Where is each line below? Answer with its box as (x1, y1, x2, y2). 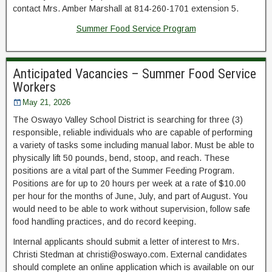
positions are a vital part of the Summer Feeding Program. (13, 166, 234, 176)
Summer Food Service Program (76, 24, 196, 34)
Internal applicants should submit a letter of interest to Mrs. (13, 237, 239, 247)
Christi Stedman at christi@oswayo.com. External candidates (13, 250, 247, 260)
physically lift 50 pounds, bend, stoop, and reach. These (13, 153, 229, 163)
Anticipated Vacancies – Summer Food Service (13, 66, 256, 82)
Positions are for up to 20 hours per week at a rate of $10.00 (13, 178, 246, 189)
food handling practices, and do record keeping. (13, 217, 196, 227)
